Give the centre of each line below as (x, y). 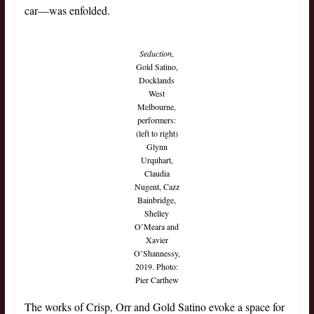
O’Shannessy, (157, 253)
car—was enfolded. (67, 11)
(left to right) (157, 134)
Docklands (157, 80)
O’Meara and (157, 227)
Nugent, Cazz (157, 187)
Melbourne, (157, 107)
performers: (157, 120)
